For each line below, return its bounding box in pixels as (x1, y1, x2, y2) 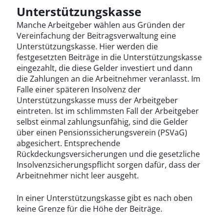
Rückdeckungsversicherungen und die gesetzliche (16, 149, 200, 160)
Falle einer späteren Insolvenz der (16, 84, 141, 95)
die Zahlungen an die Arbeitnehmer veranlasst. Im (16, 73, 200, 85)
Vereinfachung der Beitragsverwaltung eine (16, 30, 176, 42)
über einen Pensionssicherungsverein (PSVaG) (16, 127, 187, 138)
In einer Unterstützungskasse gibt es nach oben (16, 193, 193, 204)
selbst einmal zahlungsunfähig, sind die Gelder (16, 116, 188, 128)
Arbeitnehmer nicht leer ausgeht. (16, 170, 139, 181)
